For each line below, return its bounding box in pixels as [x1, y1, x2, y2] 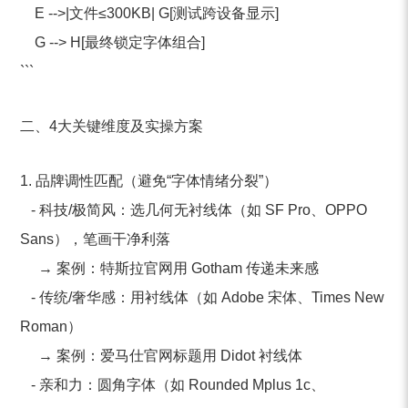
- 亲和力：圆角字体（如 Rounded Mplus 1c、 [20, 377, 326, 393]
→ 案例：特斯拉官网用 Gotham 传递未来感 [20, 260, 320, 276]
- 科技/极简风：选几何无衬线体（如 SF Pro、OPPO [20, 202, 368, 218]
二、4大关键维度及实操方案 [20, 118, 204, 134]
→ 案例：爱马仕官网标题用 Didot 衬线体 [20, 348, 303, 363]
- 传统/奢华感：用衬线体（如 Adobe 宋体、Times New [20, 290, 385, 305]
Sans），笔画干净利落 [20, 231, 178, 247]
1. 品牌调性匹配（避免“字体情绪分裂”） [20, 173, 279, 189]
